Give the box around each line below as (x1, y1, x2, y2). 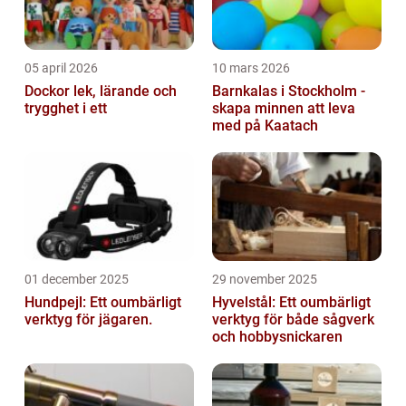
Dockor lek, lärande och (24, 82, 73, 100)
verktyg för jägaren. (24, 310, 152, 328)
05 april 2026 (24, 60, 98, 75)
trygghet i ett (24, 99, 107, 117)
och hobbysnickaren (212, 327, 343, 345)
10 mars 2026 (212, 60, 290, 75)
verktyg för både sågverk (212, 310, 374, 328)
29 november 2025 (212, 271, 317, 286)
